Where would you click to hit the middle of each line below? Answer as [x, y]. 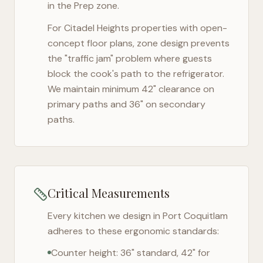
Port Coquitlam [195, 216]
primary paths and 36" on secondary [127, 104]
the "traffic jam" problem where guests [130, 58]
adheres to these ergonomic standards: [133, 231]
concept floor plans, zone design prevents [139, 43]
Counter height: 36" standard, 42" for [131, 253]
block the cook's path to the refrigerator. [136, 74]
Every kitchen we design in [105, 216]
